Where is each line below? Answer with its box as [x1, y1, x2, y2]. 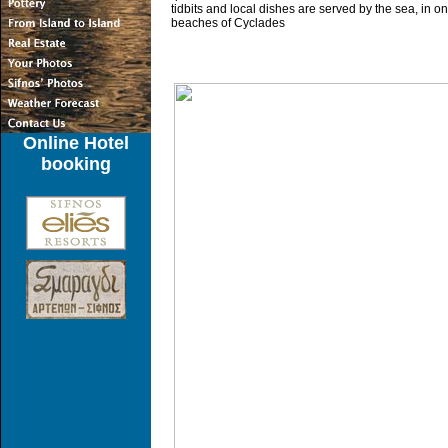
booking [41, 154, 111, 174]
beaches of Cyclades [170, 16, 285, 30]
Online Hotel [23, 133, 129, 153]
